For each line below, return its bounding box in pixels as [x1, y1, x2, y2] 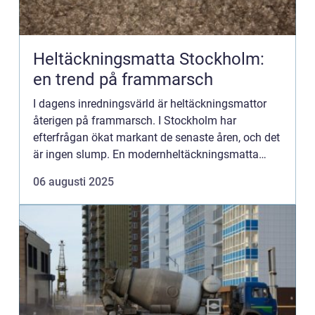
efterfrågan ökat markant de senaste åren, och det [33, 131, 280, 144]
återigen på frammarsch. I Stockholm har [33, 114, 236, 127]
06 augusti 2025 [33, 175, 114, 188]
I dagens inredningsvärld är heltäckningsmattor [33, 97, 266, 110]
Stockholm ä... [33, 165, 104, 178]
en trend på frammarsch [33, 70, 213, 89]
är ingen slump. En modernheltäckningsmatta [33, 148, 259, 161]
